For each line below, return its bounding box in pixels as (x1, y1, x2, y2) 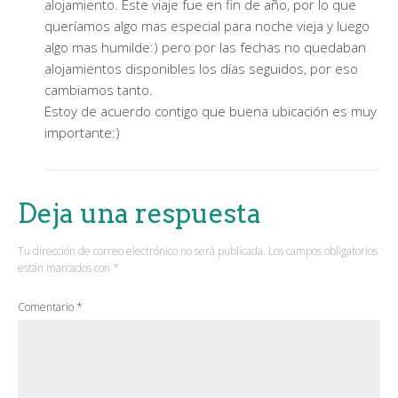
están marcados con (18, 259, 113, 275)
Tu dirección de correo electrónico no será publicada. (18, 243, 266, 259)
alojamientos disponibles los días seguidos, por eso (44, 59, 358, 77)
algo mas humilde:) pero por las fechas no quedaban (44, 37, 366, 56)
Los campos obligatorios (268, 243, 378, 259)
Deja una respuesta (18, 196, 261, 229)
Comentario (18, 298, 76, 314)
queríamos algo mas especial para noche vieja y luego (44, 16, 370, 35)
